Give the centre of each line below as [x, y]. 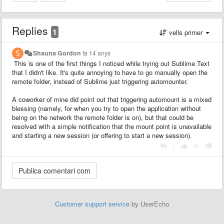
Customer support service [92, 203]
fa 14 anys [97, 53]
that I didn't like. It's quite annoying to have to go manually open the [110, 72]
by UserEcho [149, 203]
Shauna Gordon [57, 53]
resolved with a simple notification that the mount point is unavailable [112, 126]
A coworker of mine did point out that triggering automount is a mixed [112, 99]
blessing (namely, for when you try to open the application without [106, 108]
